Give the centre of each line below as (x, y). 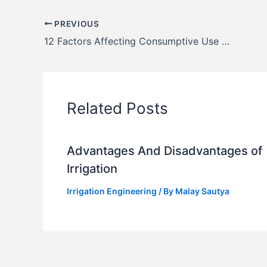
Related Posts (117, 108)
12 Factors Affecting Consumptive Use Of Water (226, 41)
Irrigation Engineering (112, 191)
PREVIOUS (76, 24)
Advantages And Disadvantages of (164, 150)
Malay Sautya (202, 191)
